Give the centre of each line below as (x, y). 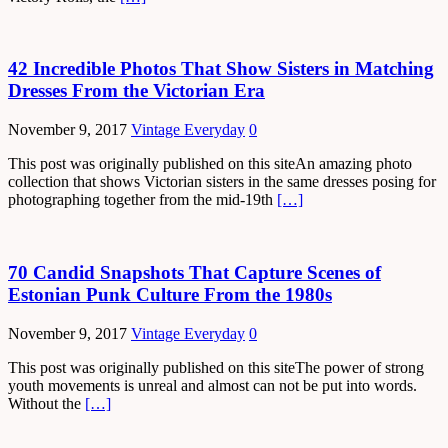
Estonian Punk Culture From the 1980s (170, 294)
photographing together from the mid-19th (142, 200)
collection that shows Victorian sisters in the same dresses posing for (222, 182)
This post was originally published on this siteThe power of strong (216, 367)
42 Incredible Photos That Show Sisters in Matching (221, 69)
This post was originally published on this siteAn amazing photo (210, 164)
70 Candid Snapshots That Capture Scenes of (194, 272)
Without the (46, 403)
